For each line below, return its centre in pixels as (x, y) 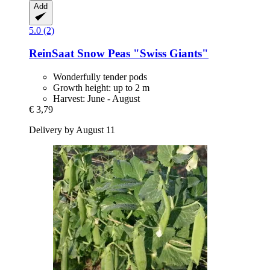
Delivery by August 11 (72, 130)
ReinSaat (52, 54)
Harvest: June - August (96, 98)
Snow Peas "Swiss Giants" (141, 54)
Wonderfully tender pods (100, 77)
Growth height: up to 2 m (101, 87)
